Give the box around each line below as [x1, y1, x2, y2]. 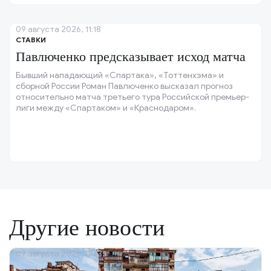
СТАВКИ [16, 35, 46, 44]
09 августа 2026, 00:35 [16, 249, 107, 259]
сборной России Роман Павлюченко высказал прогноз [16, 81, 233, 91]
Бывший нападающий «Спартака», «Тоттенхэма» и [16, 70, 224, 80]
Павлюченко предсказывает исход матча [16, 49, 246, 64]
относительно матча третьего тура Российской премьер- [16, 92, 249, 102]
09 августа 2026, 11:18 [16, 24, 101, 34]
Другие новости [9, 215, 165, 240]
